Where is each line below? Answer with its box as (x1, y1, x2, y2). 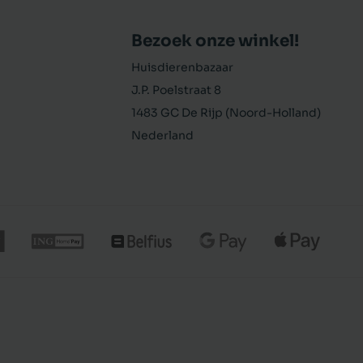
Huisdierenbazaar (131, 60, 233, 75)
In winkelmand (206, 323, 301, 340)
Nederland (131, 128, 194, 143)
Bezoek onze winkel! (131, 31, 299, 51)
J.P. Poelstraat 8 (131, 83, 221, 97)
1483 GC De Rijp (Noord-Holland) (131, 105, 321, 120)
